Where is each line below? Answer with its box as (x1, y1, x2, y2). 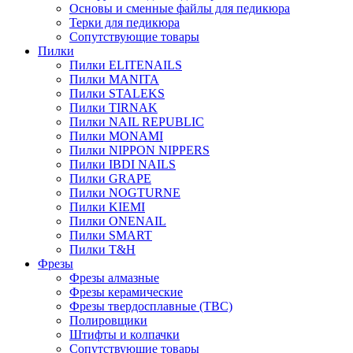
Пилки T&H (69, 243, 136, 256)
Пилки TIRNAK (69, 101, 158, 114)
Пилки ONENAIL (69, 214, 166, 228)
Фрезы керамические (69, 285, 183, 299)
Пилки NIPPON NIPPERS (69, 143, 210, 157)
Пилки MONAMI (69, 129, 163, 143)
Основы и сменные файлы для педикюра (69, 2, 290, 15)
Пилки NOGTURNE (69, 186, 180, 199)
